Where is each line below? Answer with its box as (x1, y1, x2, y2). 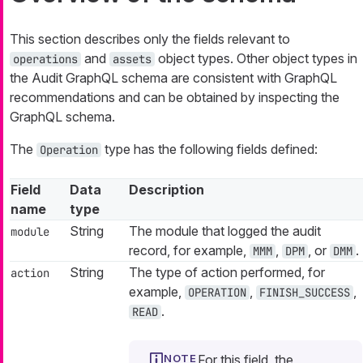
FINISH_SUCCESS (259, 285, 350, 301)
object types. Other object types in (155, 50, 357, 67)
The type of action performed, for (129, 264, 325, 281)
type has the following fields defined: (101, 141, 318, 158)
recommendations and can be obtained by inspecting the (10, 89, 340, 106)
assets (113, 52, 152, 67)
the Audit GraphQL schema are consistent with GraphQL (10, 70, 337, 87)
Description (129, 181, 204, 199)
